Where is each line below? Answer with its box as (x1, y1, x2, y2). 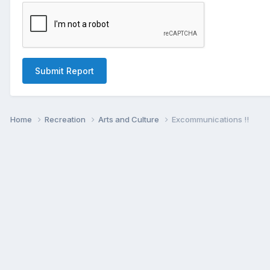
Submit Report (35, 65, 94, 76)
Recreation (45, 114, 87, 124)
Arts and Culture (98, 114, 161, 124)
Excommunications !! (172, 114, 249, 124)
